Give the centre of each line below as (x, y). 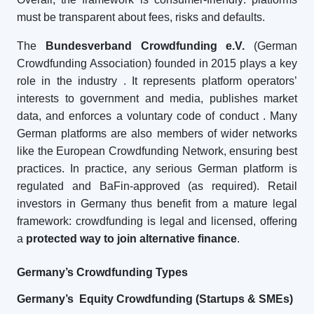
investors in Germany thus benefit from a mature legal (157, 204)
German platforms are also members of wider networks (157, 134)
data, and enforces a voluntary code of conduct (138, 116)
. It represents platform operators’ (210, 81)
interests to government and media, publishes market (157, 98)
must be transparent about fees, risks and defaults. (141, 17)
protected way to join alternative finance (131, 239)
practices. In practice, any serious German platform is (157, 169)
